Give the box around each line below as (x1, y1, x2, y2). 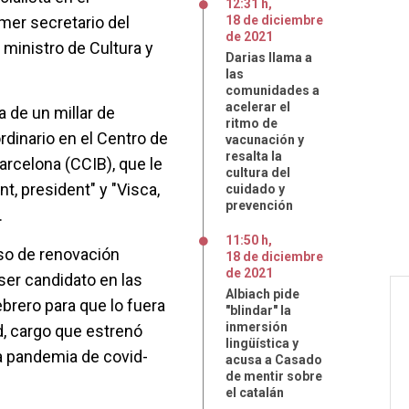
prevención (225, 198, 293, 213)
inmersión (225, 320, 288, 334)
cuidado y (225, 182, 285, 196)
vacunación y (225, 132, 304, 147)
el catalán (225, 385, 284, 400)
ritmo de (225, 116, 278, 131)
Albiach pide (225, 287, 299, 301)
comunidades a (225, 83, 320, 98)
